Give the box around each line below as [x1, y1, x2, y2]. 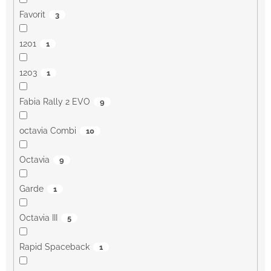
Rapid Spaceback [19, 242, 90, 252]
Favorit [19, 10, 45, 20]
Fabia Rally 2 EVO [19, 97, 90, 107]
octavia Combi [19, 126, 76, 136]
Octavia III [19, 213, 57, 223]
